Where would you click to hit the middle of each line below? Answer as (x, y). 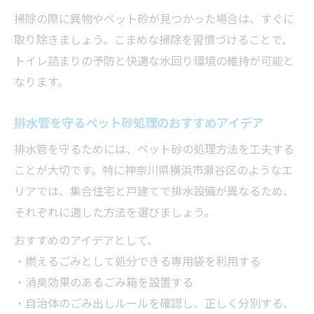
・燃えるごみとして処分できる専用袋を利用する (137, 260)
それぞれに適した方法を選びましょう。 (115, 211)
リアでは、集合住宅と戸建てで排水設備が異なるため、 (154, 190)
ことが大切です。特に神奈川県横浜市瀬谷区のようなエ (153, 169)
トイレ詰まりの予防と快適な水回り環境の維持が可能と (154, 60)
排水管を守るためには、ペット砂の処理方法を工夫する (154, 148)
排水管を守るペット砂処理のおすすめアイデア (139, 122)
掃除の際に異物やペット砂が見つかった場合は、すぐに (154, 18)
